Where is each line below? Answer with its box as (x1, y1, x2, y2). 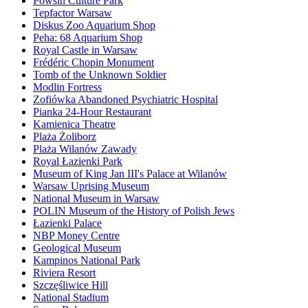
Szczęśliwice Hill (33, 279, 108, 291)
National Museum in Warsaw (33, 192, 159, 205)
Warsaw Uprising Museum (33, 180, 149, 192)
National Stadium (33, 291, 109, 304)
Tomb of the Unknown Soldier (33, 69, 166, 81)
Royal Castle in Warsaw (33, 44, 137, 56)
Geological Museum (33, 242, 121, 254)
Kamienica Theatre (33, 118, 115, 131)
